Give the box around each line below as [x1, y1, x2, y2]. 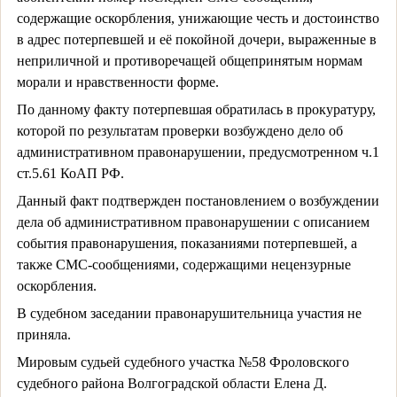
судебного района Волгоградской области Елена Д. [16, 375, 327, 391]
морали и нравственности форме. [16, 74, 219, 90]
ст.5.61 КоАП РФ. [16, 165, 124, 181]
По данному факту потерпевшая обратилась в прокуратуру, [16, 101, 376, 117]
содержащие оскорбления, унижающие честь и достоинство [16, 10, 379, 26]
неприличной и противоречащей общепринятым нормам [16, 52, 362, 68]
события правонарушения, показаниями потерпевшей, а [16, 235, 357, 251]
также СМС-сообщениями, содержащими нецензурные [16, 256, 351, 272]
